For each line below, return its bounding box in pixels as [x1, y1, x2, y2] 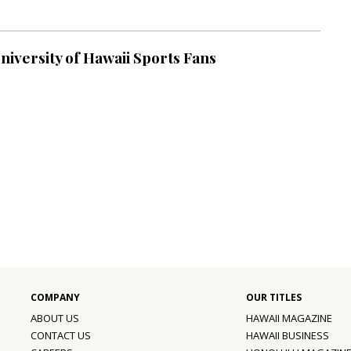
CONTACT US [31, 328, 91, 343]
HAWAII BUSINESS [246, 328, 329, 343]
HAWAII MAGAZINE [246, 311, 332, 326]
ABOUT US [31, 311, 79, 326]
